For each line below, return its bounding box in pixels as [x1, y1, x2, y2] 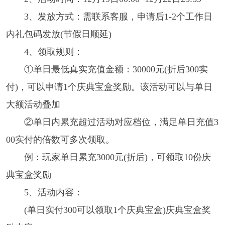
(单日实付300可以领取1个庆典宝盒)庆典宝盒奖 [24, 204, 211, 215]
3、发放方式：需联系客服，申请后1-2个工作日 [24, 11, 212, 22]
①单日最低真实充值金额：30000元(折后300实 [24, 64, 208, 74]
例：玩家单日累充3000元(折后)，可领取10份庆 [24, 152, 211, 162]
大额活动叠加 [6, 99, 60, 109]
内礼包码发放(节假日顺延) [6, 29, 111, 39]
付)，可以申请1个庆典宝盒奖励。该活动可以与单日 [6, 81, 212, 92]
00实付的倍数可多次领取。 [6, 134, 115, 145]
